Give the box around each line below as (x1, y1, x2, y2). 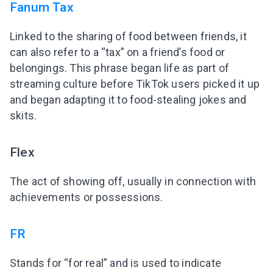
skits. (10, 108, 37, 122)
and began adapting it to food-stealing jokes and (10, 93, 247, 106)
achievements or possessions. (10, 191, 163, 204)
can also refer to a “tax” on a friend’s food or (10, 45, 225, 58)
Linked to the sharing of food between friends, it (10, 29, 247, 43)
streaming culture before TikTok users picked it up (10, 77, 260, 90)
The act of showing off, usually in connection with (10, 175, 257, 188)
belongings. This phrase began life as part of (10, 61, 230, 74)
